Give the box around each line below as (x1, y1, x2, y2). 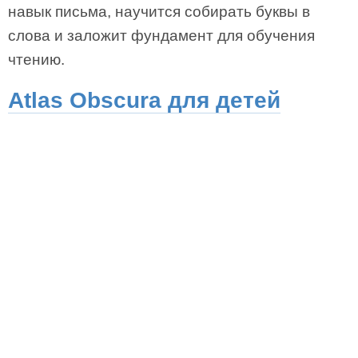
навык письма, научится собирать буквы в (8, 3, 310, 20)
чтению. (8, 51, 65, 68)
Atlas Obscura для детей (8, 88, 280, 113)
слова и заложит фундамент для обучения (8, 27, 315, 44)
